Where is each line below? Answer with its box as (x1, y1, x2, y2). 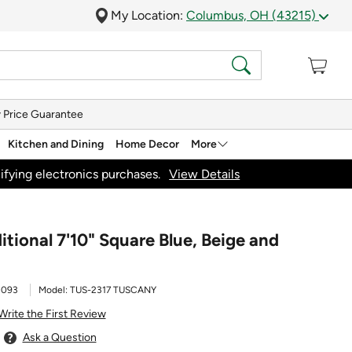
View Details (169, 166, 240, 181)
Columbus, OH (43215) (186, 8, 319, 23)
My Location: (111, 8, 186, 23)
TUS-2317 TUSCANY (70, 284, 156, 295)
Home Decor (115, 137, 179, 151)
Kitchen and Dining (8, 137, 104, 151)
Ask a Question (22, 331, 97, 345)
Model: (38, 284, 70, 295)
